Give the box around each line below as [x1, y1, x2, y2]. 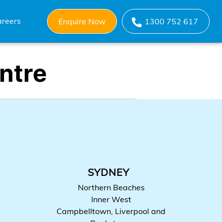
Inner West [91, 194, 131, 204]
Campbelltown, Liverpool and [56, 206, 166, 216]
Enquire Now [58, 16, 106, 26]
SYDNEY [88, 166, 130, 178]
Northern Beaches [77, 182, 145, 192]
